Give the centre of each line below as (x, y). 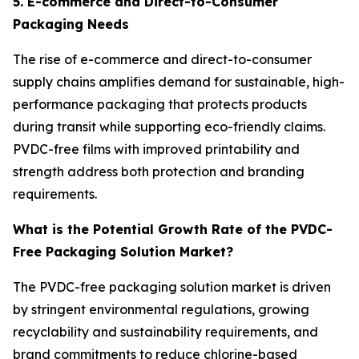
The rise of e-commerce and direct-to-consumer (162, 60)
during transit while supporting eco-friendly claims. (169, 127)
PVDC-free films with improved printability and (156, 149)
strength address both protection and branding (159, 172)
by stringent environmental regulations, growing (161, 310)
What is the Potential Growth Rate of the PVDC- (173, 230)
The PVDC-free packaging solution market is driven (172, 287)
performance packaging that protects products (160, 105)
